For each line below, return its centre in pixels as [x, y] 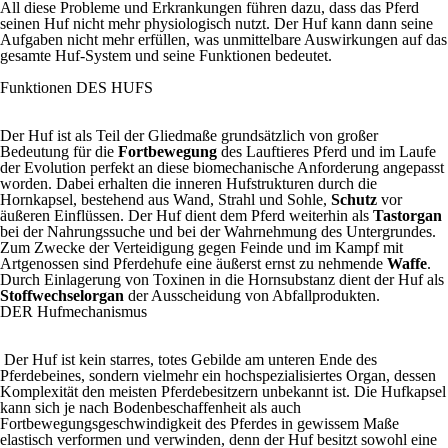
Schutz [354, 199]
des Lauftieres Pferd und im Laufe [326, 151]
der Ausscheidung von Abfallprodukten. [252, 295]
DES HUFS [114, 87]
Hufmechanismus [92, 311]
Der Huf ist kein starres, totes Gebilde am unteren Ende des [190, 359]
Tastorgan [407, 215]
